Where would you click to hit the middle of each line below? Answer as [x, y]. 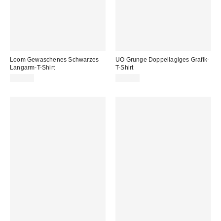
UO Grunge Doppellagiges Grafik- [163, 59]
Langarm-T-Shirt [32, 67]
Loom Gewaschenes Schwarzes [55, 59]
